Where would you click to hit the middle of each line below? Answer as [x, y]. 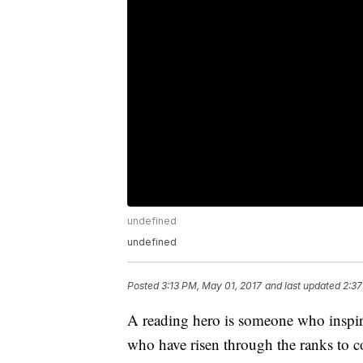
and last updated [303, 286]
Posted [144, 286]
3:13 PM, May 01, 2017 [211, 286]
